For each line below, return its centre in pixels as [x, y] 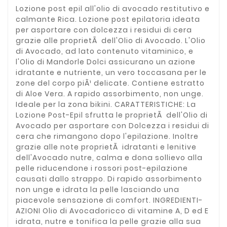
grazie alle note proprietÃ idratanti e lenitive [106, 147]
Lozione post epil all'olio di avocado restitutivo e [113, 9]
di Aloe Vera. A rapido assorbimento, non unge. [110, 94]
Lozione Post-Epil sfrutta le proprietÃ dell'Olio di [112, 115]
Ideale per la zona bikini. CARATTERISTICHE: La [106, 105]
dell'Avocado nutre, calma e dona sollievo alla [109, 158]
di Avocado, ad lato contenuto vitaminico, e [105, 51]
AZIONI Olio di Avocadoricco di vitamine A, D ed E [112, 211]
